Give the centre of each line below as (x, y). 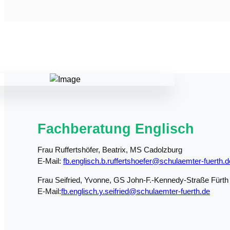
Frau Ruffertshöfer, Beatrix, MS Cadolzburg (110, 149)
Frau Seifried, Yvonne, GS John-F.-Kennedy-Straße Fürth (133, 180)
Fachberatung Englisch (116, 129)
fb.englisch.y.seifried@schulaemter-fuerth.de (136, 191)
